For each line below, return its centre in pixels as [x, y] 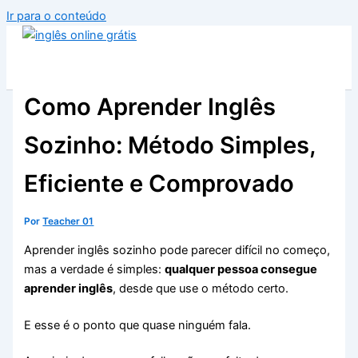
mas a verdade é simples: [95, 269]
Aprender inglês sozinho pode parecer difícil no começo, [177, 250]
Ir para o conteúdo [56, 16]
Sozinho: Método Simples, [170, 145]
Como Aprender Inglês [150, 107]
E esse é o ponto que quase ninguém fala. [138, 325]
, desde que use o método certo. [201, 288]
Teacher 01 [68, 222]
